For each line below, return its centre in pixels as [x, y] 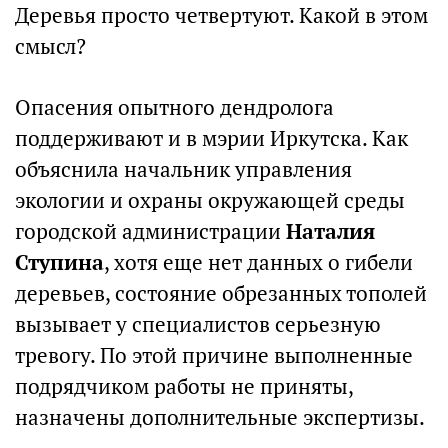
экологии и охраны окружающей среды [210, 200]
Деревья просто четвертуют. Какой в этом [221, 15]
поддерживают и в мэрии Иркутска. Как [211, 138]
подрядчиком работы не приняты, [184, 386]
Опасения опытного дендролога [174, 107]
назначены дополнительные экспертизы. [220, 417]
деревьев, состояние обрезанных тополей [221, 293]
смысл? [50, 46]
